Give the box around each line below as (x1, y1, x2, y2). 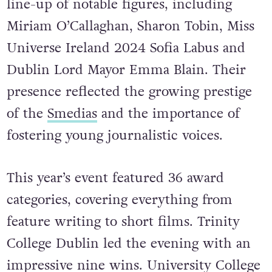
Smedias (47, 104, 97, 123)
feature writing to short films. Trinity (6, 212, 240, 231)
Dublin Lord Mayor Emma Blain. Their (6, 61, 246, 80)
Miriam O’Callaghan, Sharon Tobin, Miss (6, 17, 254, 36)
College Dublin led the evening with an (6, 234, 251, 253)
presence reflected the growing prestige (6, 83, 252, 101)
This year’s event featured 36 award (6, 168, 224, 187)
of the (6, 104, 47, 123)
